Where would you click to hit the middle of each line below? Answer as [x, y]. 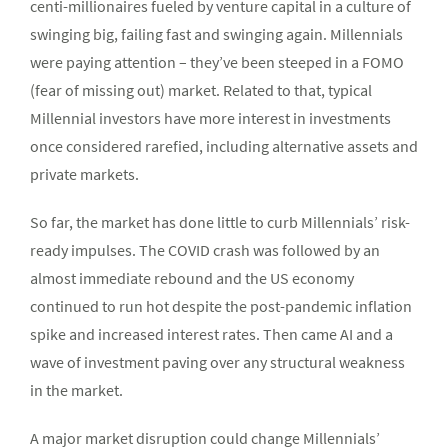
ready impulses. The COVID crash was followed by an [205, 250]
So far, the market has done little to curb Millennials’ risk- [220, 222]
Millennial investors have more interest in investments [210, 118]
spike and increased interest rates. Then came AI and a [211, 334]
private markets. [84, 174]
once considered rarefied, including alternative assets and [224, 146]
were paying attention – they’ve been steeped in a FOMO [217, 62]
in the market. [76, 390]
